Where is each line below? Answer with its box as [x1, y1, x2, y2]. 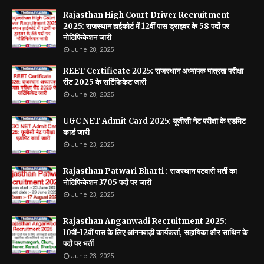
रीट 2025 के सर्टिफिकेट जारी [63, 77, 146, 87]
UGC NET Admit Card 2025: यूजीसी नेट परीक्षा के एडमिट [63, 116, 246, 126]
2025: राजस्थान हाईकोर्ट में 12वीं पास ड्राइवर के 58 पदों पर [63, 21, 229, 31]
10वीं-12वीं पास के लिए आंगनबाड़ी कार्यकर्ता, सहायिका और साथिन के [63, 227, 248, 237]
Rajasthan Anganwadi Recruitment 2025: [63, 216, 226, 226]
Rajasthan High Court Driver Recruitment [63, 10, 230, 20]
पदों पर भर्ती [63, 239, 94, 249]
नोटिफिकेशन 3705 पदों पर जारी [63, 177, 151, 187]
